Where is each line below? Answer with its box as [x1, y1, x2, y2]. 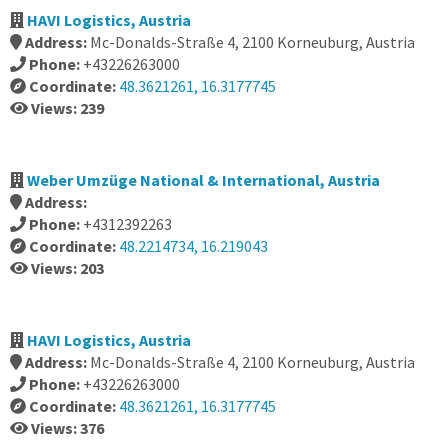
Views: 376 [31, 418, 104, 438]
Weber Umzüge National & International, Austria [27, 170, 380, 190]
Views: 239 [31, 98, 104, 118]
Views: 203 [31, 258, 104, 278]
